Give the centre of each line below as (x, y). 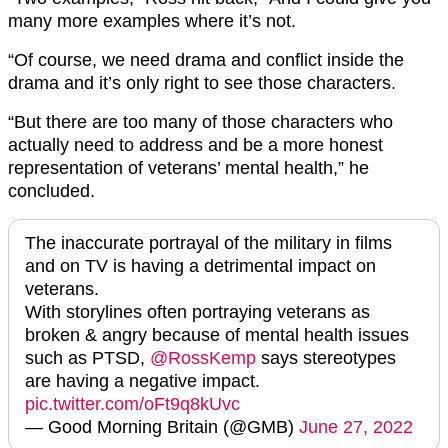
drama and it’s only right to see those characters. (202, 83)
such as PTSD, (87, 358)
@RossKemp (203, 358)
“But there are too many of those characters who (200, 122)
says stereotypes (326, 358)
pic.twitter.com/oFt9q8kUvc (132, 404)
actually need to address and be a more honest (195, 145)
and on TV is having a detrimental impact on (200, 266)
